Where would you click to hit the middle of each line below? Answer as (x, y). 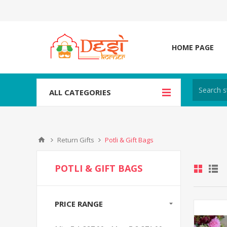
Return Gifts (76, 140)
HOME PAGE (193, 47)
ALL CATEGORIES (80, 92)
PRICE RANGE (79, 204)
